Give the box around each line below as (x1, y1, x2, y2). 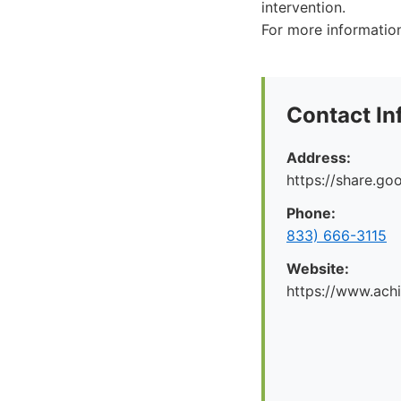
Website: (286, 260, 349, 277)
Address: (286, 149, 351, 166)
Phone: (286, 204, 336, 222)
